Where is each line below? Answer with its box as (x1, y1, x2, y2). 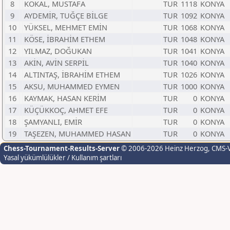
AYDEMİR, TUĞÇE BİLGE (24, 10, 108, 21)
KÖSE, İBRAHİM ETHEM (24, 34, 105, 44)
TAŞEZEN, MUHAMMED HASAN (24, 128, 131, 139)
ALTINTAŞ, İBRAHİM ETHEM (24, 69, 120, 80)
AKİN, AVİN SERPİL (24, 57, 89, 68)
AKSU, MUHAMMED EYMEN (24, 81, 120, 91)
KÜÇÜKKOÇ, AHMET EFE (24, 105, 108, 115)
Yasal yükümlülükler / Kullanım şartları (4, 153, 122, 162)
